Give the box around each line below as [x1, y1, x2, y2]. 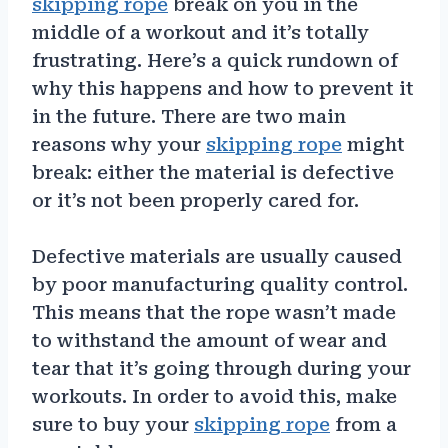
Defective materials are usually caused [32, 245, 402, 267]
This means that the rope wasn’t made [32, 301, 396, 323]
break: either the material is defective [32, 161, 394, 183]
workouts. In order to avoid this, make [32, 385, 397, 407]
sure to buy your [32, 413, 194, 435]
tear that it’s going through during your [32, 357, 411, 379]
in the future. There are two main [32, 105, 346, 127]
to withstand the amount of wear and [32, 329, 387, 351]
